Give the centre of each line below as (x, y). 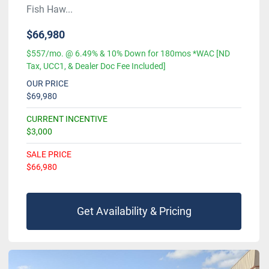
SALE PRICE (49, 155)
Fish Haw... (50, 10)
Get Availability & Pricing (134, 211)
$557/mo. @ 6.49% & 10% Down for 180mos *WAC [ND (128, 54)
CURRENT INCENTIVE (67, 119)
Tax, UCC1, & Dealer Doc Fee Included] (96, 66)
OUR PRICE (47, 84)
